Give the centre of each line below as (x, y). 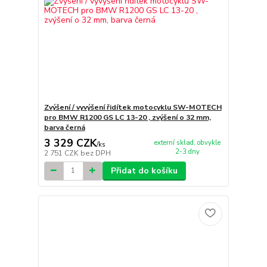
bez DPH (95, 153)
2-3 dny (187, 152)
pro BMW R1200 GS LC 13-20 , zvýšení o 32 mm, (127, 118)
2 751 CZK (62, 153)
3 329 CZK (70, 143)
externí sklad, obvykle (187, 143)
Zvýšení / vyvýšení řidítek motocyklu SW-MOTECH (133, 108)
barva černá (64, 128)
